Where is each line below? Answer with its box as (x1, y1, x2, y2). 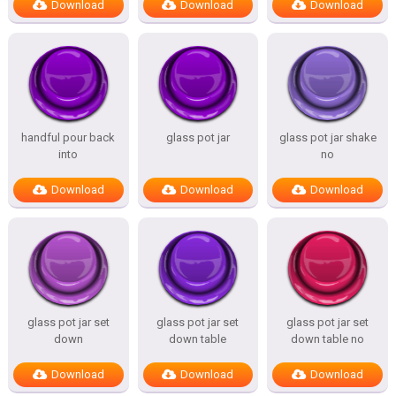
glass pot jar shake (278, 131, 377, 144)
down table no (291, 332, 365, 346)
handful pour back (21, 131, 116, 144)
